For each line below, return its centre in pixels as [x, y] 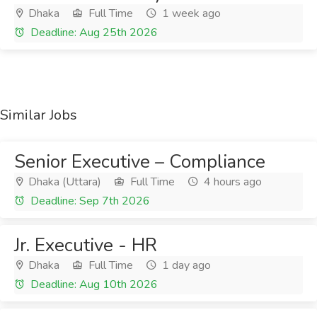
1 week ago [190, 13]
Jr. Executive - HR [86, 245]
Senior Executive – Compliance [140, 162]
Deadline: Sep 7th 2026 [89, 201]
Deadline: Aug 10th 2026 [93, 284]
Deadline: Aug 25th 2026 [93, 33]
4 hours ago [231, 182]
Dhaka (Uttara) [63, 182]
